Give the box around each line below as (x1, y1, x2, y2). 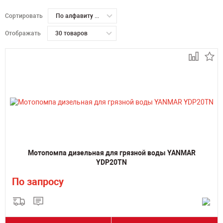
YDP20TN (96, 158, 127, 166)
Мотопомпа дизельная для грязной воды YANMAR (27, 149, 196, 157)
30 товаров (55, 30, 88, 37)
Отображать (5, 30, 41, 37)
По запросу (12, 176, 64, 188)
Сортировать (5, 12, 43, 19)
